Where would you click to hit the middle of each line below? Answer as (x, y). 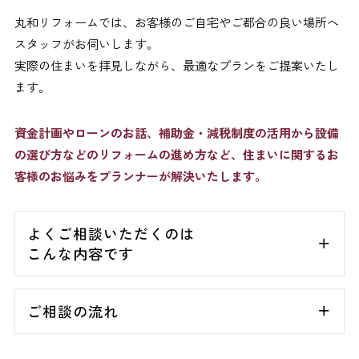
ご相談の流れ (73, 311)
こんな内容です (80, 253)
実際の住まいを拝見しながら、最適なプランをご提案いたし (176, 65)
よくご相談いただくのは (111, 233)
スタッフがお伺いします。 (86, 43)
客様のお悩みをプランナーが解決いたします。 (140, 175)
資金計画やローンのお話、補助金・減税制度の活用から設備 (176, 132)
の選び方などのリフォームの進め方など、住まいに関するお (176, 154)
